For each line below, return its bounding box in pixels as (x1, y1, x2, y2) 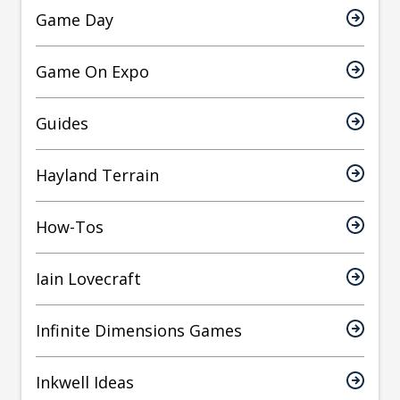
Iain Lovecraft (36, 268, 141, 290)
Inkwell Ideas (36, 371, 134, 394)
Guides (36, 112, 88, 135)
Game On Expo (36, 61, 149, 83)
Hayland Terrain (36, 164, 159, 187)
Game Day (36, 9, 113, 31)
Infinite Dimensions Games (36, 320, 242, 342)
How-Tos (36, 216, 104, 238)
